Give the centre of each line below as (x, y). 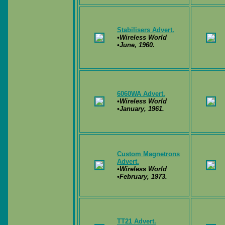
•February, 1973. (142, 177)
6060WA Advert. (141, 94)
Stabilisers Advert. (146, 30)
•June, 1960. (136, 45)
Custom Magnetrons (148, 154)
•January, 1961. (141, 109)
